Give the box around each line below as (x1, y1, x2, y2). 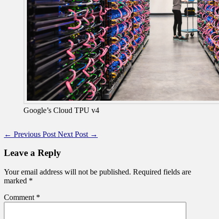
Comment (4, 193, 36, 202)
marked (4, 176, 29, 185)
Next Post (58, 130, 90, 138)
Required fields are (133, 168, 191, 176)
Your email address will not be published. (4, 168, 131, 176)
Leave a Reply (4, 148, 61, 158)
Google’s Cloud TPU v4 (23, 106, 99, 114)
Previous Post (12, 130, 58, 138)
